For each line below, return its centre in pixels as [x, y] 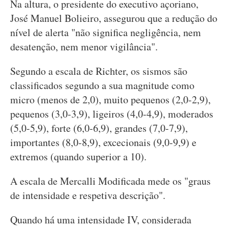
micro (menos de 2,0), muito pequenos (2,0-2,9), [110, 99]
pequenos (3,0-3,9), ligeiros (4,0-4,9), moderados [112, 114]
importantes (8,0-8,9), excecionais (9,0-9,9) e [103, 142]
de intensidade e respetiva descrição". [88, 195]
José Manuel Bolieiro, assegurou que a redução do [114, 18]
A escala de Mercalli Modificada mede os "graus [110, 181]
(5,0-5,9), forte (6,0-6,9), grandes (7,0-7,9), [99, 128]
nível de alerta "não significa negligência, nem [106, 32]
